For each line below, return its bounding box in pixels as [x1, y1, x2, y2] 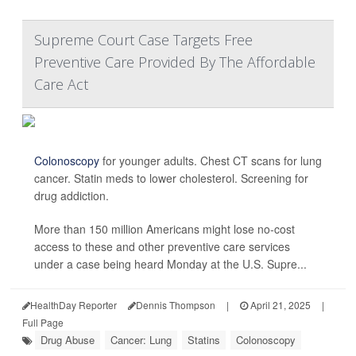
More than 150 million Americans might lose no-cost [34, 221, 295, 238]
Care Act [34, 75, 88, 95]
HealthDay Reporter [30, 298, 117, 312]
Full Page [22, 315, 64, 330]
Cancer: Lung [110, 332, 172, 348]
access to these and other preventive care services [34, 238, 290, 255]
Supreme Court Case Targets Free [34, 30, 253, 50]
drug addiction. [34, 188, 109, 204]
